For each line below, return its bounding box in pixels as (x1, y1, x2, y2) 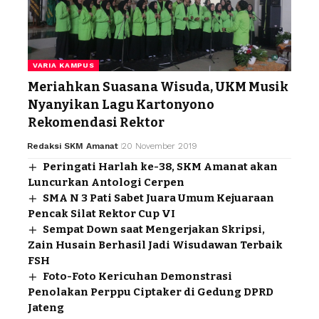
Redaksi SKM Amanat (26, 141, 118, 152)
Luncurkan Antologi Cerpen (28, 176, 184, 189)
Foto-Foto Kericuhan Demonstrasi (43, 270, 233, 283)
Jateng (28, 301, 64, 315)
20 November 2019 (121, 141, 197, 152)
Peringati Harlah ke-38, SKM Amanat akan (43, 160, 278, 174)
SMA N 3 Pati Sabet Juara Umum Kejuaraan (43, 192, 275, 205)
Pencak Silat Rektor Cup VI (28, 207, 175, 221)
